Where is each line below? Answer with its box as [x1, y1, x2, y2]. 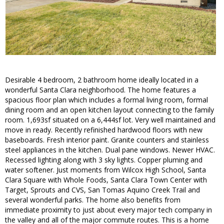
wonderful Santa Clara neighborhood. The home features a [5, 85, 196, 95]
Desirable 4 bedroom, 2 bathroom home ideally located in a [5, 75, 198, 85]
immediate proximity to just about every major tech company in [5, 205, 212, 215]
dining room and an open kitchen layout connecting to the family [5, 105, 214, 115]
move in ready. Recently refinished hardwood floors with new [5, 125, 202, 135]
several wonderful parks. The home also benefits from [5, 195, 180, 205]
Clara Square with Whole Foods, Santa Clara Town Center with [5, 175, 207, 185]
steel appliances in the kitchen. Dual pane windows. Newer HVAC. [5, 145, 215, 155]
